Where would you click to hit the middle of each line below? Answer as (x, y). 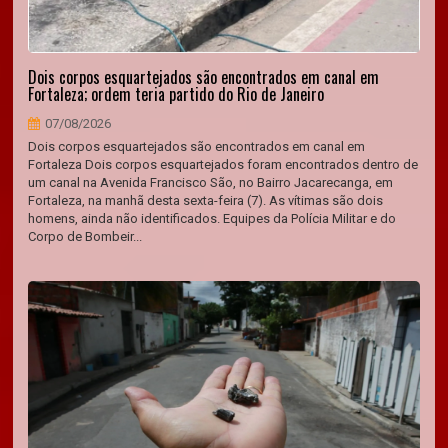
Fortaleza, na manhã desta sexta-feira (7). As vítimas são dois (206, 200)
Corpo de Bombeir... (85, 236)
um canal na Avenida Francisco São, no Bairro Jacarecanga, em (211, 182)
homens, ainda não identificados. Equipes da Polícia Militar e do (212, 218)
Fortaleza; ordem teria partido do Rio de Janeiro (176, 94)
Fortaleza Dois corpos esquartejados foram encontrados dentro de (223, 164)
